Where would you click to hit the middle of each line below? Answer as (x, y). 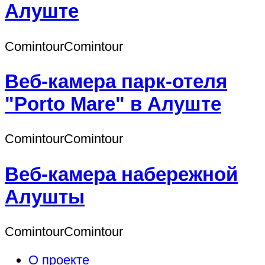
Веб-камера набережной (121, 174)
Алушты (45, 196)
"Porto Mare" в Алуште (113, 104)
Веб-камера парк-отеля (116, 82)
